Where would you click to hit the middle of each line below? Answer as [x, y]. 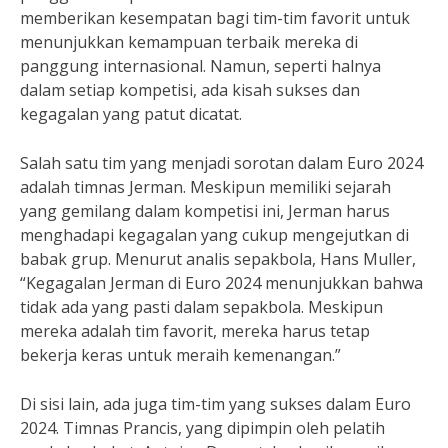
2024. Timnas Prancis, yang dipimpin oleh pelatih [202, 428]
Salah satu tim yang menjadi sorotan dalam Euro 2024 [221, 163]
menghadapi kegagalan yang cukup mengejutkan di [214, 235]
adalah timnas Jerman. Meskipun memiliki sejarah [205, 187]
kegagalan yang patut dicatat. [131, 114]
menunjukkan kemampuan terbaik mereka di [189, 42]
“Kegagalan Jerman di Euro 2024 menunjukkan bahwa [221, 283]
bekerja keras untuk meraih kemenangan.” [180, 355]
